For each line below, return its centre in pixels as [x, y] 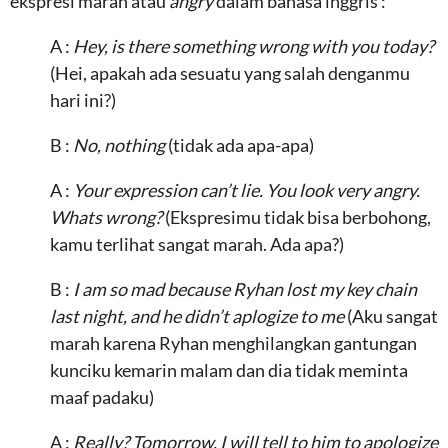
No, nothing [120, 145]
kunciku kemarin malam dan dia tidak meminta [229, 370]
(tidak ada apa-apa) [241, 145]
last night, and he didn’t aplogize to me [198, 316]
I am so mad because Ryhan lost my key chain [245, 289]
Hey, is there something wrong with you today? [253, 46]
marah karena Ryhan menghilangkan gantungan [233, 343]
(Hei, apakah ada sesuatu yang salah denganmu [230, 73]
